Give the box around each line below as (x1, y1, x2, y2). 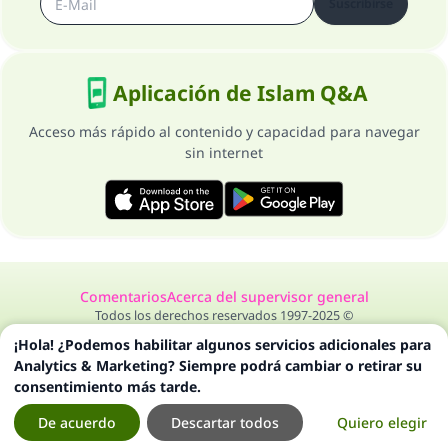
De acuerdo (38, 413, 116, 432)
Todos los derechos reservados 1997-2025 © (95, 306, 353, 324)
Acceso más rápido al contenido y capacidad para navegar (28, 122, 420, 141)
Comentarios (79, 286, 167, 306)
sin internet (185, 143, 263, 162)
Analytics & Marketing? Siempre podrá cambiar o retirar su (14, 356, 422, 375)
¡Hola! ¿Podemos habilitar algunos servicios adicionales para (14, 335, 431, 354)
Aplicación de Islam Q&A (112, 79, 368, 107)
